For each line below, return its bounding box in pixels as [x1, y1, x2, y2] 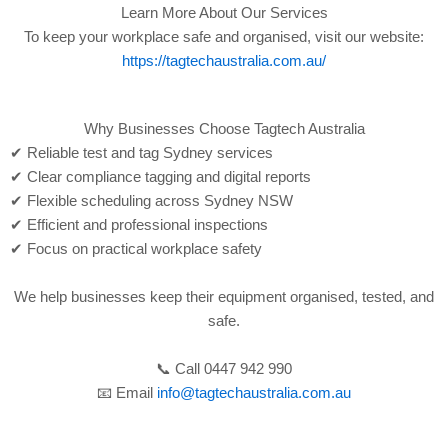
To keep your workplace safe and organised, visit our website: [24, 28, 424, 46]
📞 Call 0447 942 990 [156, 360, 292, 378]
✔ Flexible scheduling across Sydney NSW [10, 192, 293, 210]
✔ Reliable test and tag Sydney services [10, 144, 273, 162]
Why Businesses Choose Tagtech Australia [83, 120, 365, 138]
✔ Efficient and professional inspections [10, 216, 268, 234]
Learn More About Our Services [120, 4, 328, 22]
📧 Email [97, 384, 157, 402]
